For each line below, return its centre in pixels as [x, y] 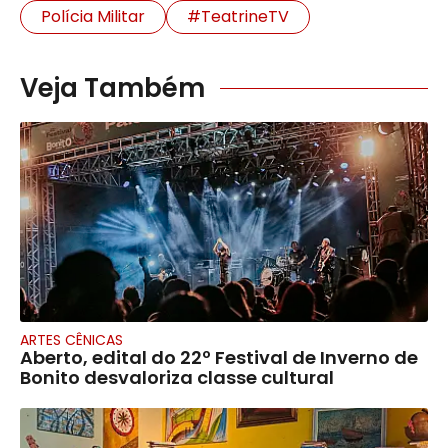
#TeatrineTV [238, 17]
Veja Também [112, 88]
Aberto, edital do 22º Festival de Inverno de [219, 358]
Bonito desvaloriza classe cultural [177, 378]
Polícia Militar [93, 17]
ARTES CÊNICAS [71, 340]
